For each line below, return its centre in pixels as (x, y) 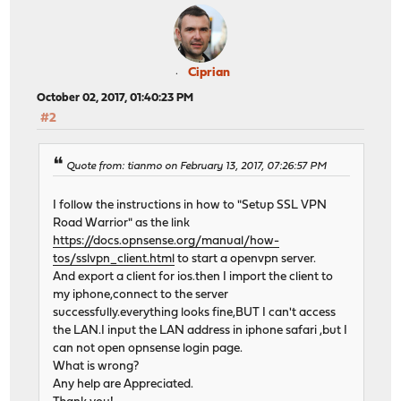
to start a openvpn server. (246, 259)
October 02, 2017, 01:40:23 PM (115, 98)
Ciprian (209, 73)
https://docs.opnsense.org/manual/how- (166, 241)
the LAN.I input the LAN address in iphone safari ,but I (200, 330)
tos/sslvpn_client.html (114, 259)
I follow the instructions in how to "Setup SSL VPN (190, 205)
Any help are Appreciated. (124, 384)
